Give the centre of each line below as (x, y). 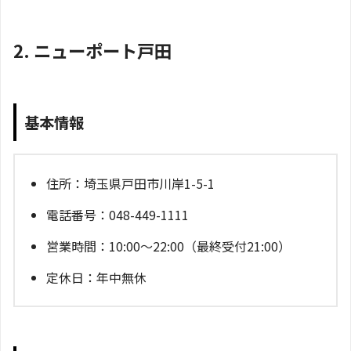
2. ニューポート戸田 (92, 50)
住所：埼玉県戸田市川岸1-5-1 (130, 183)
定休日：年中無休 (96, 277)
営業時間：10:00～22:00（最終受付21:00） (168, 246)
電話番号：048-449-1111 (118, 214)
